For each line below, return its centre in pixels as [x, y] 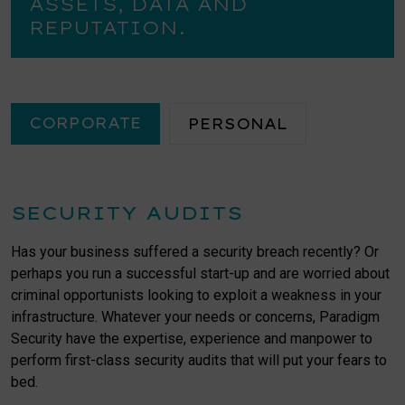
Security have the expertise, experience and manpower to [192, 339]
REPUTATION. [108, 28]
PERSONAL [238, 124]
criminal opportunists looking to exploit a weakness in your [196, 295]
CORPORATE [85, 123]
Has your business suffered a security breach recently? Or [195, 252]
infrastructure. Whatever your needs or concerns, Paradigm [195, 317]
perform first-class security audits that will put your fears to [199, 360]
